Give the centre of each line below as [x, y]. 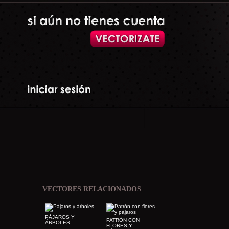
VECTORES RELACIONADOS [92, 189]
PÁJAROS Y [60, 217]
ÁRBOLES [58, 223]
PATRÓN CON [123, 220]
